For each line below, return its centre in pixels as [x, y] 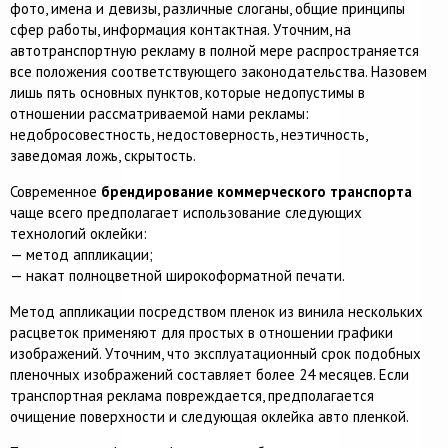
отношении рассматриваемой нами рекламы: [159, 113]
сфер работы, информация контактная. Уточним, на [180, 29]
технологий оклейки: [78, 233]
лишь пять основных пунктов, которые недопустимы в [187, 92]
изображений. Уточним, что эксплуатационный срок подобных [215, 353]
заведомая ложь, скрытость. [103, 155]
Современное [55, 191]
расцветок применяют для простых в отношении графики [201, 332]
